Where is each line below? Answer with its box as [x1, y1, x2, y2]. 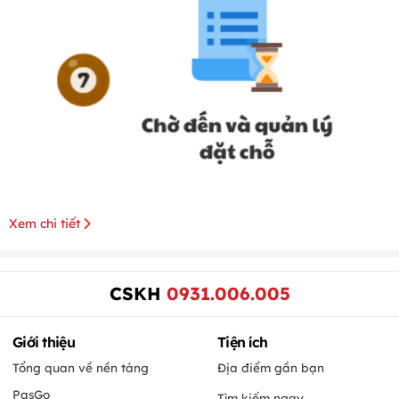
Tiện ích [217, 333, 268, 352]
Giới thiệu [12, 333, 75, 352]
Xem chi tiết [9, 216, 80, 232]
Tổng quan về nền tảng [12, 360, 149, 376]
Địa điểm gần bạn [217, 360, 324, 376]
